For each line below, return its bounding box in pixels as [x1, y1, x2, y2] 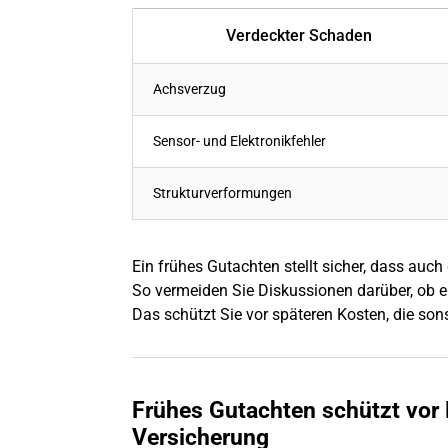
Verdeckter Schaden [226, 25, 372, 45]
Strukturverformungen [153, 184, 292, 202]
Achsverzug [153, 80, 226, 98]
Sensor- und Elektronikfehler [153, 132, 326, 150]
